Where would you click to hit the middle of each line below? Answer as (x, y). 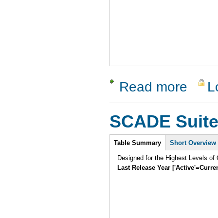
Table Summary (138, 143)
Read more (153, 87)
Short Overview (193, 143)
